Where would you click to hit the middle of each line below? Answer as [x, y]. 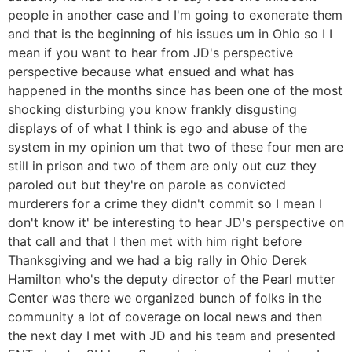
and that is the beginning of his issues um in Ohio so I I [170, 33]
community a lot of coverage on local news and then [165, 316]
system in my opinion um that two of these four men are [176, 147]
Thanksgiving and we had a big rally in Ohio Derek [158, 260]
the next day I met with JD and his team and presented [172, 335]
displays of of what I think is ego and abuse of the [158, 128]
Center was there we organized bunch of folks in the [165, 297]
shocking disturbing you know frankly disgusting [152, 109]
